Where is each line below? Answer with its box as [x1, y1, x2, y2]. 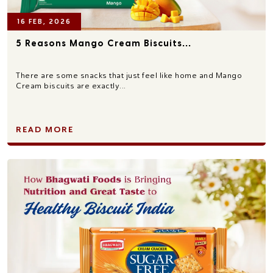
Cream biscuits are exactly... [16, 81, 126, 91]
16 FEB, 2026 [17, 18, 71, 26]
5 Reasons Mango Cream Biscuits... [16, 38, 191, 49]
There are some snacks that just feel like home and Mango [16, 71, 242, 80]
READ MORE [16, 125, 74, 135]
